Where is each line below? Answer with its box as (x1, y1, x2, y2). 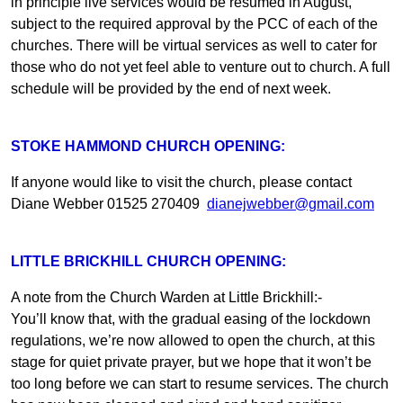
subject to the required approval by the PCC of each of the (11, 15, 378, 31)
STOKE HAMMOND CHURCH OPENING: (11, 138, 285, 154)
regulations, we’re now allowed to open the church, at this (11, 332, 375, 348)
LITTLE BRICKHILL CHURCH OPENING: (11, 253, 286, 269)
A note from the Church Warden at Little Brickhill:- (11, 289, 322, 305)
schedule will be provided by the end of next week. (11, 80, 331, 96)
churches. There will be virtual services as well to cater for (11, 37, 377, 53)
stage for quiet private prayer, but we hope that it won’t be (11, 354, 372, 370)
